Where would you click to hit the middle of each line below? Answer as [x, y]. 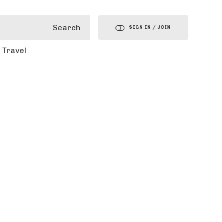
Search [67, 27]
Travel [14, 50]
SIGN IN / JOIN [150, 27]
